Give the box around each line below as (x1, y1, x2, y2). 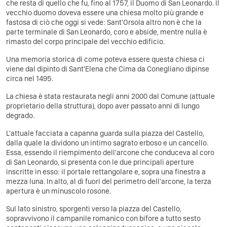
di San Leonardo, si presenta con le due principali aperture (6, 157, 194, 167)
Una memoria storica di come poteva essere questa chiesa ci (6, 54, 205, 64)
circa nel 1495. (6, 73, 53, 83)
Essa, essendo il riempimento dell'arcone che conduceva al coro (6, 147, 214, 157)
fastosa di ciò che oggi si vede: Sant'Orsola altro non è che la (6, 17, 202, 27)
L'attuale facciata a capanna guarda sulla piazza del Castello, (6, 128, 204, 138)
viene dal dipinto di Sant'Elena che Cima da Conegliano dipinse (6, 64, 209, 73)
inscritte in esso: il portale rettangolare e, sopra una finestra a (6, 167, 206, 176)
